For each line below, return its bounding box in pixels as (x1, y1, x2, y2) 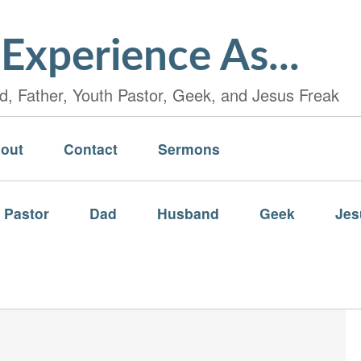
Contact (64, 139, 118, 159)
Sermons (158, 139, 220, 159)
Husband (157, 203, 219, 223)
